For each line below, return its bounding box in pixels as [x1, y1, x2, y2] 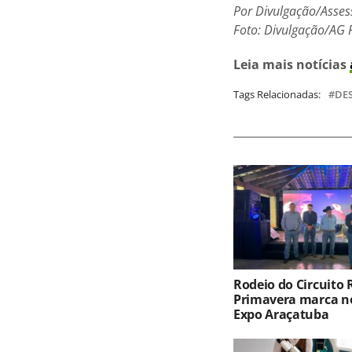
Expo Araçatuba [233, 306, 329, 324]
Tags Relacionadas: [233, 86, 321, 101]
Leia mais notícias [233, 55, 350, 73]
